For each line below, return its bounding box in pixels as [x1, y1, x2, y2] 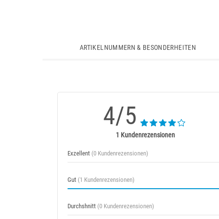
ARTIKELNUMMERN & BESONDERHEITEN [80, 44, 196, 51]
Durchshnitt [67, 202, 97, 210]
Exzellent [67, 150, 91, 157]
